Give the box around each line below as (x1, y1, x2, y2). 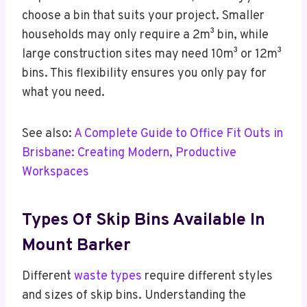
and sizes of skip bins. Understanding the (22, 288, 246, 304)
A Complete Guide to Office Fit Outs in (74, 126, 283, 143)
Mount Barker (22, 234, 130, 257)
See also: (22, 126, 74, 143)
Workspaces (22, 164, 89, 181)
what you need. (22, 85, 105, 101)
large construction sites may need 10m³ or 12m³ (22, 47, 282, 63)
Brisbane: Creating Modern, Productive (22, 145, 236, 162)
